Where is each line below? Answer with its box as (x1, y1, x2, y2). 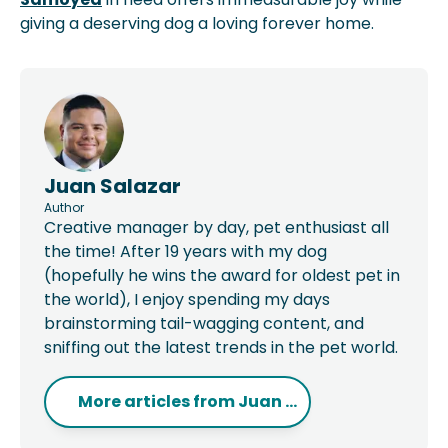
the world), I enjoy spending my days (44, 288, 330, 311)
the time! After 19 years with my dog (44, 240, 327, 263)
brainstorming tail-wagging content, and (44, 312, 364, 335)
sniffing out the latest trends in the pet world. (44, 336, 398, 359)
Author (44, 199, 84, 216)
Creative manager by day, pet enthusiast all (44, 216, 389, 239)
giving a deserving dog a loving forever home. (20, 12, 374, 35)
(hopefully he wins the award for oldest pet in (44, 264, 400, 287)
